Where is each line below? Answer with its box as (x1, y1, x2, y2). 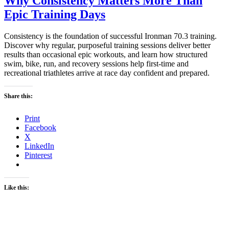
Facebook (25, 123, 56, 132)
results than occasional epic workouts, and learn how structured (4, 50, 208, 59)
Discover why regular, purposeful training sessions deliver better (4, 40, 211, 50)
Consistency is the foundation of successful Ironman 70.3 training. (4, 31, 217, 40)
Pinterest (25, 150, 52, 159)
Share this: (4, 92, 33, 100)
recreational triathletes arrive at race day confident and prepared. (4, 68, 210, 77)
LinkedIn (25, 141, 54, 150)
